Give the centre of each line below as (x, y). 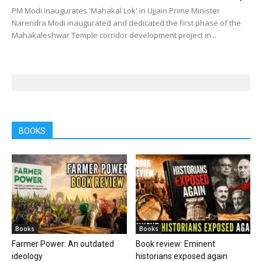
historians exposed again (181, 256)
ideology (27, 256)
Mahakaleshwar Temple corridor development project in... (114, 35)
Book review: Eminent (175, 244)
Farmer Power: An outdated (63, 244)
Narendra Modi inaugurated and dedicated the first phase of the (126, 23)
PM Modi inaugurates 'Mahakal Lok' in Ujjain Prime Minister (116, 11)
